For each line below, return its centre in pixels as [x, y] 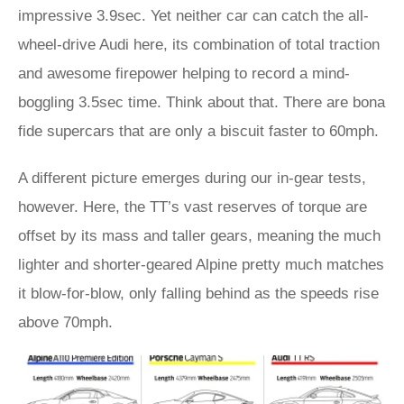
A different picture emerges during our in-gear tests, [192, 178]
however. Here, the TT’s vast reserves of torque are [193, 207]
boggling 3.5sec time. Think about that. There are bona [202, 102]
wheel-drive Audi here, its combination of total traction [199, 45]
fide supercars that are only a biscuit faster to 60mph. [198, 131]
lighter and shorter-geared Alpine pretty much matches [201, 265]
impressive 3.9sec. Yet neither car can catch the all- [193, 16]
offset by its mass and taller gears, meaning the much [199, 236]
